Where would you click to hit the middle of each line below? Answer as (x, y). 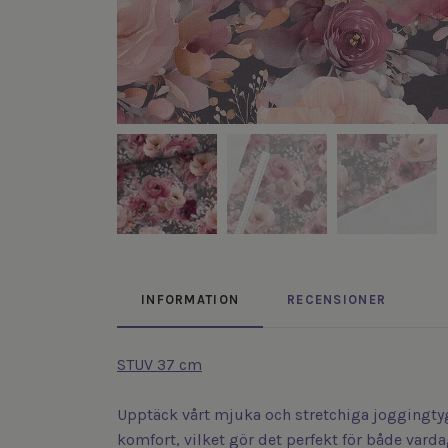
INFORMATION (190, 300)
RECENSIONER (337, 300)
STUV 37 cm (159, 365)
